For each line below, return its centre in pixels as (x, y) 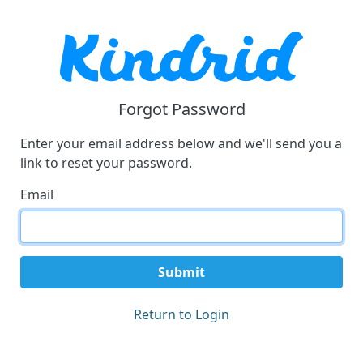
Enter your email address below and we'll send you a (181, 143)
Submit (181, 272)
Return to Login (181, 314)
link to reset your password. (106, 163)
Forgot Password (181, 109)
